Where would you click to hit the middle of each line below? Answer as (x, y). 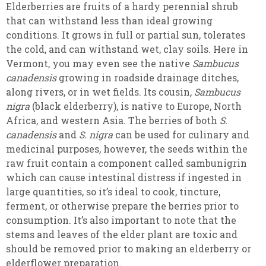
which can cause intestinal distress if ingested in (124, 178)
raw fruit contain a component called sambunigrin (126, 163)
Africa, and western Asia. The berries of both (113, 121)
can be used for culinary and (181, 135)
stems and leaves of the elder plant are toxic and (122, 235)
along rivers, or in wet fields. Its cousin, (100, 92)
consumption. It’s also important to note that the (121, 220)
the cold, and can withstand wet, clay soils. (110, 49)
